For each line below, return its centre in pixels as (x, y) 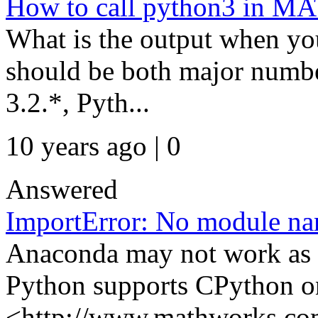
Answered (62, 189)
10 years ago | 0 (93, 146)
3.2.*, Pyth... (78, 103)
